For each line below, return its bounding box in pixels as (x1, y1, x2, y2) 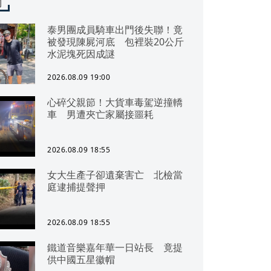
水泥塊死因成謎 (47, 47, 115, 60)
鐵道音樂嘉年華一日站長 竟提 (47, 241, 183, 254)
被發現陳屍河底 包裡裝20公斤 (47, 35, 184, 48)
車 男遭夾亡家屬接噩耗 (47, 108, 154, 121)
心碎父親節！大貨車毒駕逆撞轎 (47, 96, 183, 109)
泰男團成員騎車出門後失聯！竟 (47, 23, 183, 36)
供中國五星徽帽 (47, 253, 115, 266)
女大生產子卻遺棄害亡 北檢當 (47, 168, 183, 181)
